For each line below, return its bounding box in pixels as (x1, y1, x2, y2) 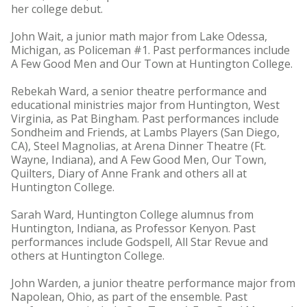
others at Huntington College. (11, 248, 164, 263)
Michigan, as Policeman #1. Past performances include (11, 42, 290, 58)
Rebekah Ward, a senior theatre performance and (11, 84, 267, 99)
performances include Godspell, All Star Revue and (11, 234, 268, 249)
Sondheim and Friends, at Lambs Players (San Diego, (11, 125, 280, 140)
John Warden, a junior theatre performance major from (11, 275, 295, 291)
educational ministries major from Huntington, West (11, 97, 280, 112)
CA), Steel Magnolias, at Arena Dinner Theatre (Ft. (11, 138, 266, 153)
